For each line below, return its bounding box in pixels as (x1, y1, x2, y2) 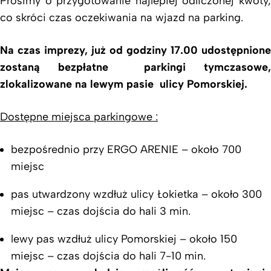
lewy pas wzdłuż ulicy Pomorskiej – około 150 (11, 232, 237, 246)
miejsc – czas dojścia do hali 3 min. (11, 204, 191, 218)
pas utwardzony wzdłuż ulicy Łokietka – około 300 (11, 187, 262, 201)
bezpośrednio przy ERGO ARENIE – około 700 (11, 142, 241, 156)
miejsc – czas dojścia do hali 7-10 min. (11, 249, 206, 263)
